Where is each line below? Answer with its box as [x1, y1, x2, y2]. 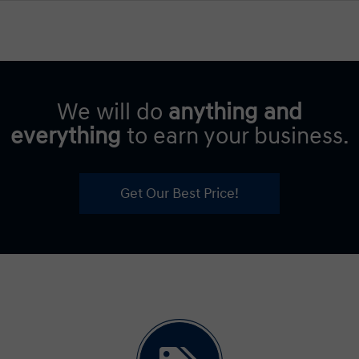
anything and [168, 98, 302, 127]
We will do [57, 98, 168, 127]
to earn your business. [120, 122, 349, 151]
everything [10, 122, 121, 151]
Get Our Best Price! [120, 184, 239, 203]
